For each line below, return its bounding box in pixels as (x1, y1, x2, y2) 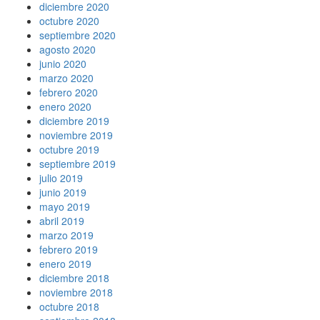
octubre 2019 (39, 141, 99, 156)
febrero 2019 (39, 241, 98, 256)
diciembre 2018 (39, 270, 109, 285)
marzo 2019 (39, 227, 94, 242)
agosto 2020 (39, 41, 96, 56)
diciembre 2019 (39, 113, 109, 128)
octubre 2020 (39, 13, 99, 28)
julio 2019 (39, 170, 83, 185)
